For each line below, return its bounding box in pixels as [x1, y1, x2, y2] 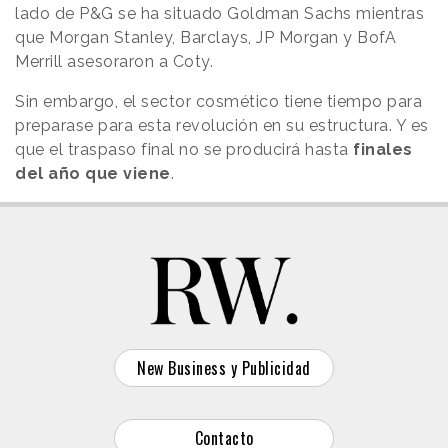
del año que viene [15, 163, 171, 183]
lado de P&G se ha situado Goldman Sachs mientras [15, 3, 424, 23]
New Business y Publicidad [137, 355, 311, 380]
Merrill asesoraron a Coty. [15, 51, 213, 71]
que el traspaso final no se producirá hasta [15, 139, 353, 159]
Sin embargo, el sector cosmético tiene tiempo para [15, 91, 422, 111]
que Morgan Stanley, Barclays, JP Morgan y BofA [15, 27, 396, 47]
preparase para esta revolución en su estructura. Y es [15, 115, 429, 135]
